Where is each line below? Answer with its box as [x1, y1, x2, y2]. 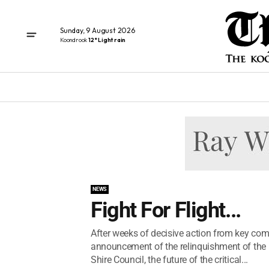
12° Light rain [88, 35, 126, 44]
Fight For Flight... [91, 198, 241, 223]
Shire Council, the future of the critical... [91, 254, 248, 265]
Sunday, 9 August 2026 [60, 25, 135, 35]
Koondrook [60, 35, 88, 44]
